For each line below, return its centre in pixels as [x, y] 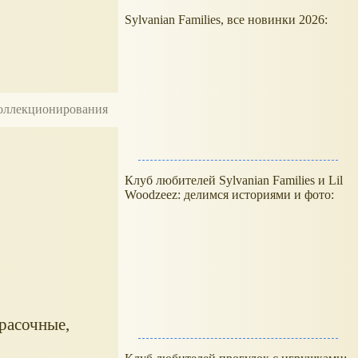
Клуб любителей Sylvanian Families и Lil [234, 180]
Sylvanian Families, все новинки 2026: [228, 20]
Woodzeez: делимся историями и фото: [229, 195]
